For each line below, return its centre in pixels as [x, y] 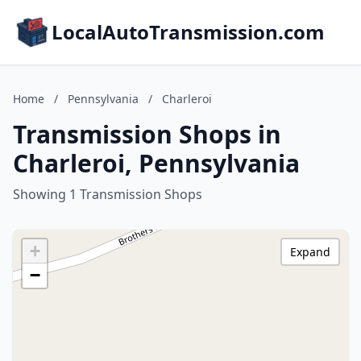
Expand [310, 252]
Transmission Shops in [147, 134]
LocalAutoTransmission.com [188, 32]
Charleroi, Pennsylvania [156, 163]
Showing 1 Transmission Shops [108, 194]
